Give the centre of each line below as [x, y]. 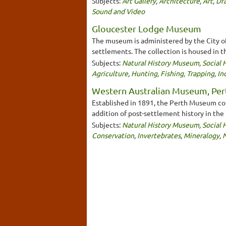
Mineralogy [202, 135]
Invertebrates [159, 135]
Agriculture [110, 73]
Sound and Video [118, 11]
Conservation [113, 135]
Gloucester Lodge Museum [147, 28]
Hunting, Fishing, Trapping [173, 73]
